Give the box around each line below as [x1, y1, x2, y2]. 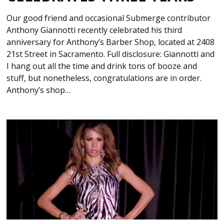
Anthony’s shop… [6, 84, 71, 96]
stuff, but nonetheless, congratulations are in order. [6, 72, 202, 84]
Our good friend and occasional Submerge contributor [6, 12, 211, 24]
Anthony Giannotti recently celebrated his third [6, 24, 182, 36]
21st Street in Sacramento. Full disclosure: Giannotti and [6, 48, 215, 60]
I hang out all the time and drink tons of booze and [6, 60, 197, 72]
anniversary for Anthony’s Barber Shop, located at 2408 [6, 36, 215, 48]
